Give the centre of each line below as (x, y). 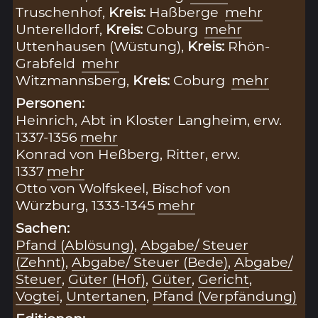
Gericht (224, 279)
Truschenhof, (62, 12)
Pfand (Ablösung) (75, 245)
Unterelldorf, (61, 29)
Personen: (50, 103)
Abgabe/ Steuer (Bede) (150, 262)
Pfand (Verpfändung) (225, 296)
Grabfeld (48, 63)
